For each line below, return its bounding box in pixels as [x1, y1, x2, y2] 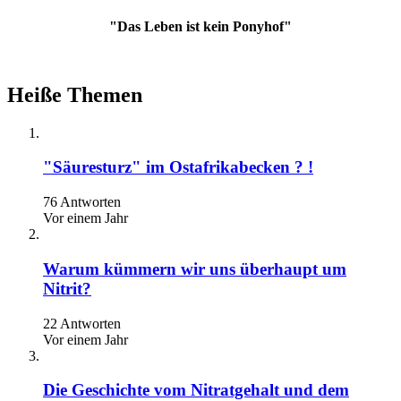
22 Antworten [43, 315, 121, 331]
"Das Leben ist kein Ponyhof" [109, 18, 292, 34]
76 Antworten [43, 194, 121, 210]
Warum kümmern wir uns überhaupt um [43, 259, 346, 278]
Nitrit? [43, 278, 91, 298]
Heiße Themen [7, 82, 142, 107]
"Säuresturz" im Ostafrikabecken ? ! [43, 158, 313, 177]
